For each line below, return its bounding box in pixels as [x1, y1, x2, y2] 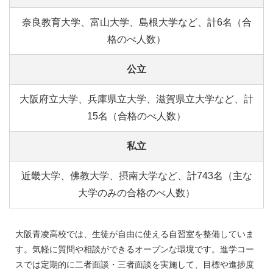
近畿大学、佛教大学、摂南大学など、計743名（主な [21, 170, 252, 181]
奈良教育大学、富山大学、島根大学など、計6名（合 [21, 16, 252, 27]
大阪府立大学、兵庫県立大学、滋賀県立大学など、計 [19, 93, 253, 104]
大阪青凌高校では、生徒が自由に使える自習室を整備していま [15, 229, 254, 239]
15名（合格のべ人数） [87, 110, 186, 121]
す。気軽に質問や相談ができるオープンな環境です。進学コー [15, 244, 254, 254]
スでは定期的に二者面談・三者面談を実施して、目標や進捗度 [15, 259, 254, 269]
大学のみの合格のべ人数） [78, 187, 195, 198]
